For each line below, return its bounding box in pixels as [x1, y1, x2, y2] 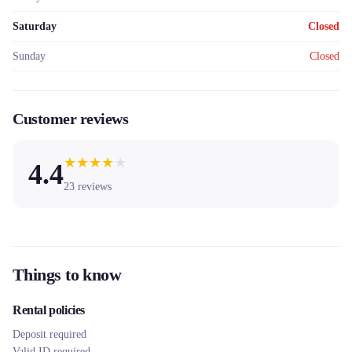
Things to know [13, 265, 122, 284]
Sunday [13, 50, 46, 62]
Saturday [13, 20, 57, 32]
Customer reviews [13, 110, 128, 127]
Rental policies [13, 303, 85, 317]
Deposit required [13, 328, 86, 340]
